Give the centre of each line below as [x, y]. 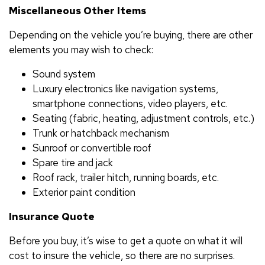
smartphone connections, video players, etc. [130, 103]
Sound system [64, 74]
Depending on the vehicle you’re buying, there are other [131, 35]
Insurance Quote [52, 216]
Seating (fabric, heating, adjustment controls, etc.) [143, 118]
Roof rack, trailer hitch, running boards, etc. [126, 177]
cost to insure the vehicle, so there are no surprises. [122, 255]
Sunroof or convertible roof [92, 148]
